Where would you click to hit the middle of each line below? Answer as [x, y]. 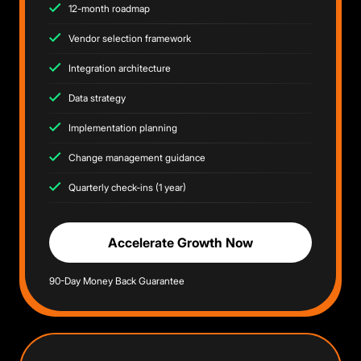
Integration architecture [120, 68]
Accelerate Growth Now [180, 243]
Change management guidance [137, 158]
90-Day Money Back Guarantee [117, 281]
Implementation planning [123, 128]
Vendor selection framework [130, 38]
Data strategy [97, 98]
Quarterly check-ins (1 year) [127, 187]
